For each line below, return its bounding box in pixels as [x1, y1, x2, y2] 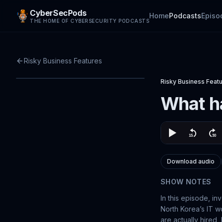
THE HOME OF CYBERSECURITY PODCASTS [30, 18, 149, 24]
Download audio [167, 158, 215, 165]
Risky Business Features [24, 56, 102, 65]
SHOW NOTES [161, 177, 212, 186]
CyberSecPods [30, 8, 87, 18]
